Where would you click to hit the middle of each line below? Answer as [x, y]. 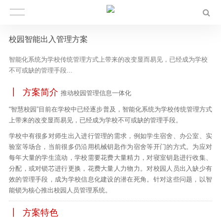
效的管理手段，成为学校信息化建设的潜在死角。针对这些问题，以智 [110, 179]
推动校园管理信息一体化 [96, 93]
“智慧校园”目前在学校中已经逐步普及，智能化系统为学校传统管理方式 [110, 109]
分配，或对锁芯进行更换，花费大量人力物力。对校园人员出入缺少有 [110, 168]
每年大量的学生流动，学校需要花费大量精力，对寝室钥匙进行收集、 [110, 158]
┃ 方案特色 [33, 213]
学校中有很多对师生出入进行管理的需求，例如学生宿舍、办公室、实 [110, 136]
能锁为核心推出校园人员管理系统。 [60, 190]
